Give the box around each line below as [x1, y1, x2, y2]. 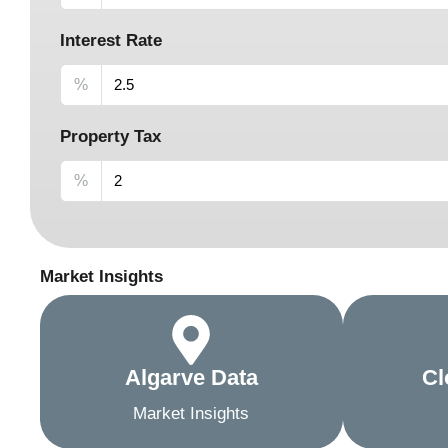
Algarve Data [124, 364, 258, 390]
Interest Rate [60, 30, 162, 50]
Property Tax [60, 126, 161, 146]
